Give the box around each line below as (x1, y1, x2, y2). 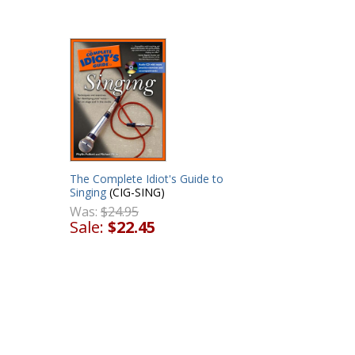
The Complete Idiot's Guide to (70, 170, 223, 186)
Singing (70, 184, 106, 200)
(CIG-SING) (106, 184, 165, 200)
